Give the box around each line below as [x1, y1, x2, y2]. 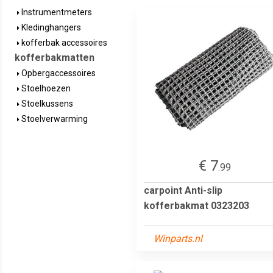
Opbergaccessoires [19, 68, 96, 78]
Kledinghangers [19, 23, 81, 32]
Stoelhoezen [19, 83, 71, 93]
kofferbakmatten [15, 52, 94, 63]
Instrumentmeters [19, 7, 92, 17]
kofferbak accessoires [19, 38, 107, 48]
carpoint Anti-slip [144, 184, 222, 196]
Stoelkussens [19, 99, 73, 108]
